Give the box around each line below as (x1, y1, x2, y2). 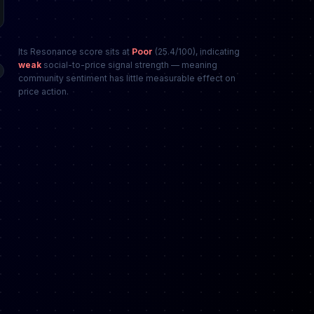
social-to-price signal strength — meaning (41, 60, 217, 70)
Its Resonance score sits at (18, 46, 132, 57)
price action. (18, 86, 69, 97)
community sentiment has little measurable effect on (18, 73, 235, 83)
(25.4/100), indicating (153, 46, 240, 57)
